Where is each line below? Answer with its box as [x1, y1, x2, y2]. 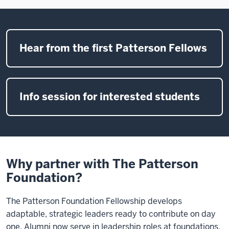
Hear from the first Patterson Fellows [19, 41, 207, 55]
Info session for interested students [19, 90, 200, 104]
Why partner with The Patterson [6, 156, 198, 172]
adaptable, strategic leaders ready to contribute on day [6, 209, 216, 220]
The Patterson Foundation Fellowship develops [6, 196, 182, 207]
